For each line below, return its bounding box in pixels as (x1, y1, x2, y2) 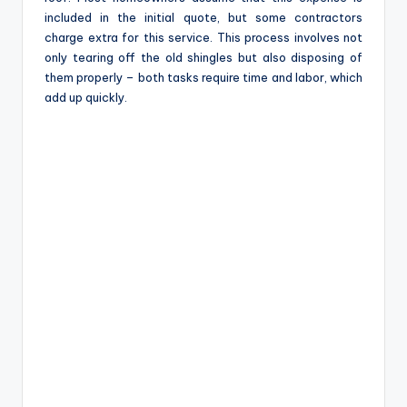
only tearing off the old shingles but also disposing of (45, 50, 362, 65)
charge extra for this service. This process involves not (45, 30, 362, 45)
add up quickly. (45, 90, 127, 105)
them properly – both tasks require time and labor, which (45, 70, 362, 85)
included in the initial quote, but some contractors (45, 10, 362, 25)
